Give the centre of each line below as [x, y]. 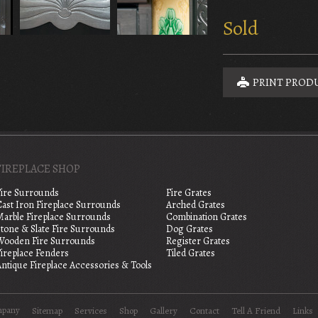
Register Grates [198, 241]
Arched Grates [196, 205]
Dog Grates [190, 229]
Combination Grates [207, 217]
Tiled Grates [191, 253]
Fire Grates [189, 193]
